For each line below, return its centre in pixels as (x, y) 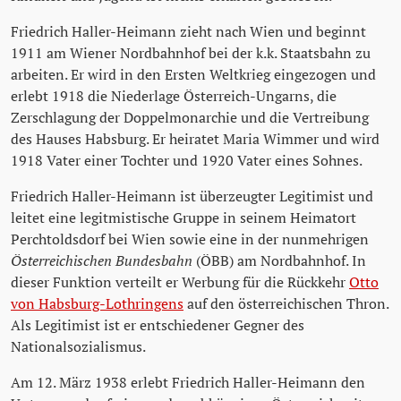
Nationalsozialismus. (78, 347)
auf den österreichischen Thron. (286, 304)
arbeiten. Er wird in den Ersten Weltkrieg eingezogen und (193, 75)
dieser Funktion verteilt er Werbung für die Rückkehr (180, 282)
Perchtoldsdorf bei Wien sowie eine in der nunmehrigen (190, 239)
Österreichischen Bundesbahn (102, 261)
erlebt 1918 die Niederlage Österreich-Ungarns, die (174, 96)
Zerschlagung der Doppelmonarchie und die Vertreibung (190, 118)
